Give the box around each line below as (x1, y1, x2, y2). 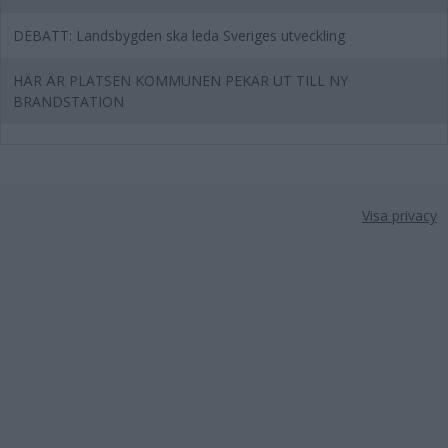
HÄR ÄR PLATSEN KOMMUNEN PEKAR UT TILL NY (13, 71, 348, 90)
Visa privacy (361, 206, 437, 225)
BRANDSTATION (13, 92, 124, 111)
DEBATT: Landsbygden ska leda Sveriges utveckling (13, 26, 345, 45)
